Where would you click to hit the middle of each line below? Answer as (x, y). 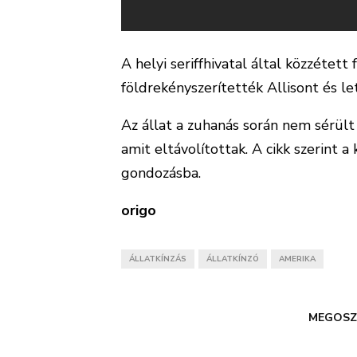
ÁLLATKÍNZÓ (233, 259)
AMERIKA (297, 259)
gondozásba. (161, 173)
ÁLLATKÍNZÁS (158, 259)
